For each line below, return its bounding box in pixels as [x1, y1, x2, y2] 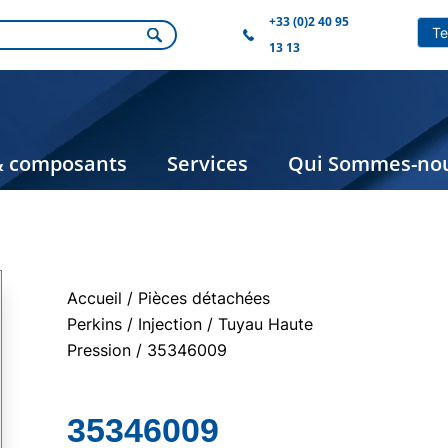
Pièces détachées [138, 288, 270, 308]
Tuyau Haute [218, 314, 313, 334]
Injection [138, 314, 202, 334]
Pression [67, 340, 131, 360]
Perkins [67, 314, 122, 334]
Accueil [67, 288, 122, 308]
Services [167, 149, 248, 177]
